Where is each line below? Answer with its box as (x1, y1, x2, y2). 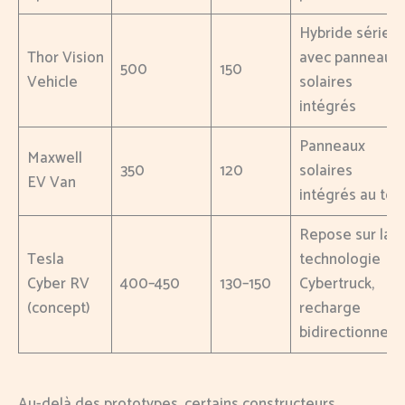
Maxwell (26, 146, 82, 172)
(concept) (26, 296, 90, 322)
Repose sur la (298, 222, 391, 249)
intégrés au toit (298, 183, 403, 209)
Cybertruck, (298, 271, 374, 297)
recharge (298, 296, 361, 322)
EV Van (26, 170, 76, 196)
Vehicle (26, 70, 78, 96)
